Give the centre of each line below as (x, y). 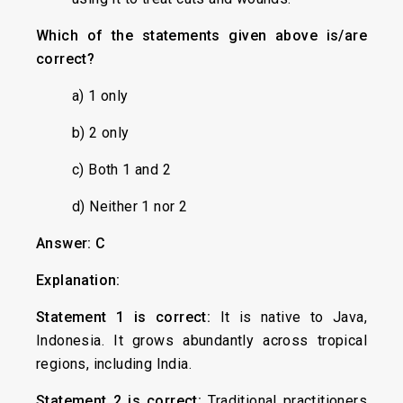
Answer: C (71, 243)
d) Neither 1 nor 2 (130, 206)
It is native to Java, (293, 317)
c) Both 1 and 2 (121, 170)
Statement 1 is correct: (128, 317)
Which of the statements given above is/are (201, 36)
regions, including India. (114, 364)
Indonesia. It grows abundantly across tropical (201, 340)
